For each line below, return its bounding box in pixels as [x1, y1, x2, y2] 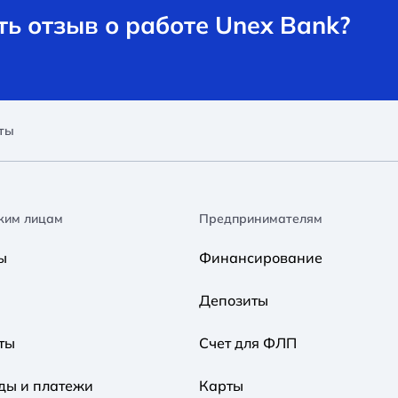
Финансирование [199, 248, 322, 267]
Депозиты [199, 291, 268, 309]
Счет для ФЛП [199, 333, 297, 352]
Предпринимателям [199, 210, 322, 227]
